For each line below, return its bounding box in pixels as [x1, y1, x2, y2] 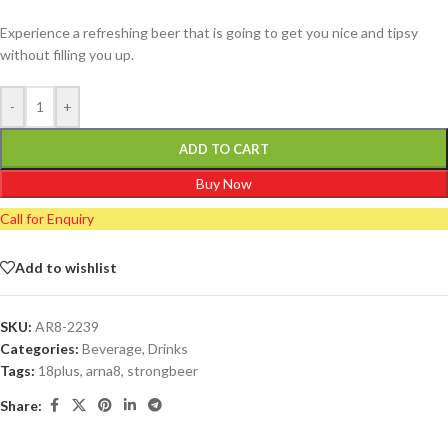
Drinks [148, 340, 188, 358]
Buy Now [196, 175, 252, 193]
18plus [38, 362, 80, 380]
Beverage [82, 340, 142, 358]
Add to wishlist [15, 258, 117, 276]
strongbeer [127, 362, 198, 380]
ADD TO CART [179, 141, 269, 158]
